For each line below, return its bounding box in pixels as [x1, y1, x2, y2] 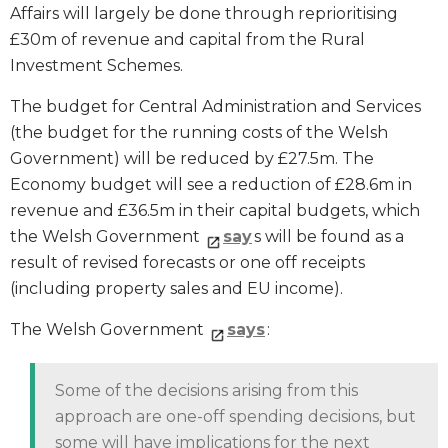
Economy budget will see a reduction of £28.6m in [10, 174, 412, 194]
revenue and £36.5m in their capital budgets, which [10, 200, 420, 220]
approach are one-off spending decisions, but [55, 406, 416, 426]
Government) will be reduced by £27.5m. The [10, 148, 374, 168]
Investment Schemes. [10, 55, 183, 75]
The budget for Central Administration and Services [10, 96, 421, 116]
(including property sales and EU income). [10, 278, 343, 298]
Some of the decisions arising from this [55, 380, 358, 400]
